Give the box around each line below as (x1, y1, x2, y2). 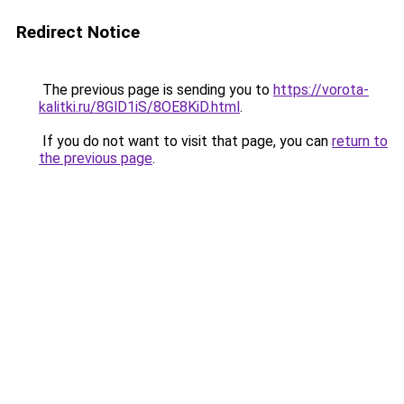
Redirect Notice (16, 22, 140, 42)
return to (332, 133, 388, 150)
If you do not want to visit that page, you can (39, 133, 332, 150)
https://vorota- (273, 81, 369, 98)
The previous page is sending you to (39, 81, 273, 98)
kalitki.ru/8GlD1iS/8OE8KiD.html (39, 98, 240, 115)
